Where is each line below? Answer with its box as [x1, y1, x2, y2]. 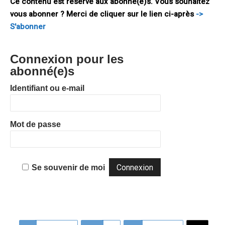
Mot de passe [10, 120, 61, 129]
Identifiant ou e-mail [10, 84, 84, 93]
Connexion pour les [10, 52, 124, 66]
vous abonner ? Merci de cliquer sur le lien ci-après [10, 9, 196, 20]
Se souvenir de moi [31, 163, 105, 172]
